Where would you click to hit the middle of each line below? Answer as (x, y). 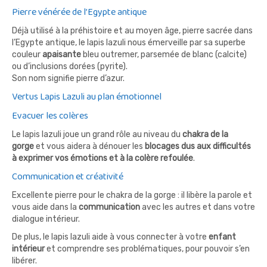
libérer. (24, 261)
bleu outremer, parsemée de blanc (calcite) (164, 55)
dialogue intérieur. (46, 219)
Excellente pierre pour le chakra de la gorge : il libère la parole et (132, 195)
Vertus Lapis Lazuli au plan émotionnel (87, 97)
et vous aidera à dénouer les (89, 146)
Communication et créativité (68, 177)
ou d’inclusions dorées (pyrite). (70, 66)
